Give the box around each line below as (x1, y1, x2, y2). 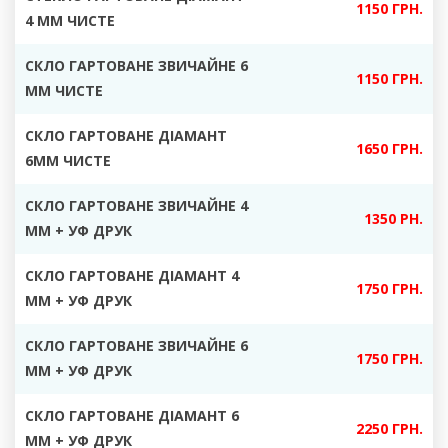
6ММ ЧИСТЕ (25, 151, 111, 170)
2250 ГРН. (356, 419, 423, 438)
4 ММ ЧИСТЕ (25, 11, 115, 30)
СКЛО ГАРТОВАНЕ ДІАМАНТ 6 (25, 406, 239, 425)
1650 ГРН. (356, 139, 423, 158)
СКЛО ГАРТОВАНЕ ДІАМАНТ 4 (25, 266, 239, 285)
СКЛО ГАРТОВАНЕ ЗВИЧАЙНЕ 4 (25, 196, 248, 215)
